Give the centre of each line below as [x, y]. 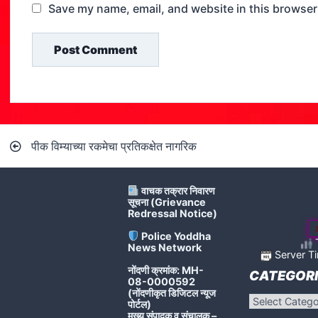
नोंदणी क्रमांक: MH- [165, 270]
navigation [55, 153]
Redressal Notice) [172, 214]
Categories [274, 298]
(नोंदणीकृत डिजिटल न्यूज [171, 293]
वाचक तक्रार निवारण [177, 191]
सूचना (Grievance [166, 202]
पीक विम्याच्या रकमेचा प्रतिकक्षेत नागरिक [114, 146]
